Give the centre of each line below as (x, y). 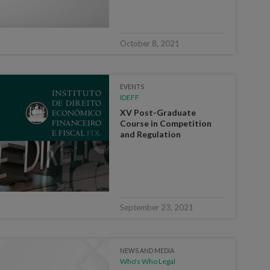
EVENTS (132, 86)
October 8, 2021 (150, 43)
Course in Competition (166, 123)
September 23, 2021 (157, 207)
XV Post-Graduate (158, 112)
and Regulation (151, 134)
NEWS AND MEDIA (147, 250)
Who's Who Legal (148, 261)
